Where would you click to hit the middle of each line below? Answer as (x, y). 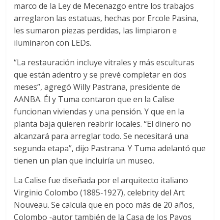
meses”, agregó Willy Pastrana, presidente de (97, 87)
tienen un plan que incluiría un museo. (84, 161)
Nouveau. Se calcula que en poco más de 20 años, (104, 205)
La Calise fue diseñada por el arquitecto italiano (101, 180)
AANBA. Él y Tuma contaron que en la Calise (94, 99)
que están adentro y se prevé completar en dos (100, 75)
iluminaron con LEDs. (53, 43)
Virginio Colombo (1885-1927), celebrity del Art (99, 193)
